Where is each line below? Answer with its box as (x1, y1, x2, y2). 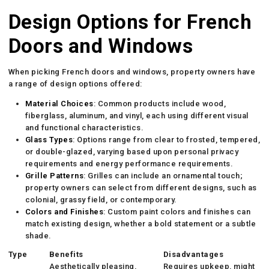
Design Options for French (8, 10, 252, 34)
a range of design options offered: (8, 79, 142, 88)
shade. (25, 231, 52, 240)
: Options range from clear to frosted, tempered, (73, 134, 261, 144)
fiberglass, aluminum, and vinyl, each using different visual (25, 110, 249, 120)
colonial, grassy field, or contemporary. (25, 195, 177, 204)
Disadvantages (163, 249, 224, 259)
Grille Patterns (25, 171, 84, 180)
